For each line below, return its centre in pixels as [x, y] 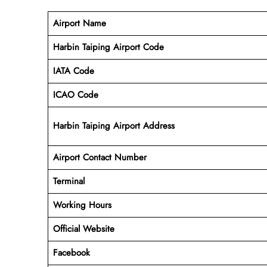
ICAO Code [75, 94]
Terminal [69, 181]
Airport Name [79, 23]
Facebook [71, 252]
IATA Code [73, 71]
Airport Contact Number [100, 157]
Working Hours [82, 205]
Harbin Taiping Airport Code [108, 47]
